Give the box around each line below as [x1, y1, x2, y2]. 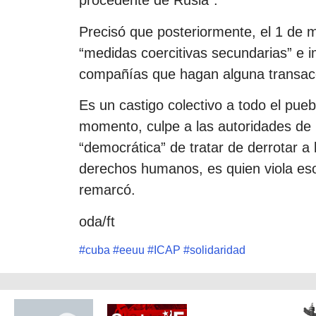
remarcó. [79, 182, 135, 198]
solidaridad [190, 243, 245, 256]
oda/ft [79, 213, 115, 229]
